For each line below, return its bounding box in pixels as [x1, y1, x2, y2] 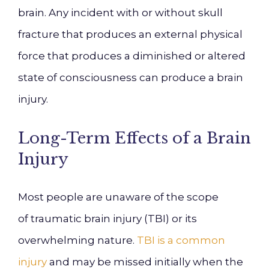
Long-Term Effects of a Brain [18, 128, 251, 148]
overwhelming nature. [18, 234, 137, 246]
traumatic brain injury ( [31, 213, 148, 225]
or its [169, 213, 197, 225]
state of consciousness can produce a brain [18, 71, 243, 83]
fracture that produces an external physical [18, 28, 243, 40]
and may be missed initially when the [47, 256, 243, 268]
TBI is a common [137, 234, 225, 246]
